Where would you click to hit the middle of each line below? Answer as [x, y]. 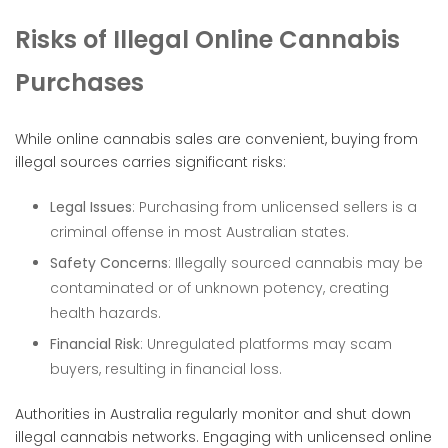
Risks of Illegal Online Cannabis [207, 39]
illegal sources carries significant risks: [150, 161]
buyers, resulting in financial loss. [166, 368]
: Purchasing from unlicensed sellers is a [274, 206]
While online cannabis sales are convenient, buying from [216, 138]
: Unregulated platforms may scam [266, 343]
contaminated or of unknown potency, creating [219, 287]
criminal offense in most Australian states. [199, 231]
